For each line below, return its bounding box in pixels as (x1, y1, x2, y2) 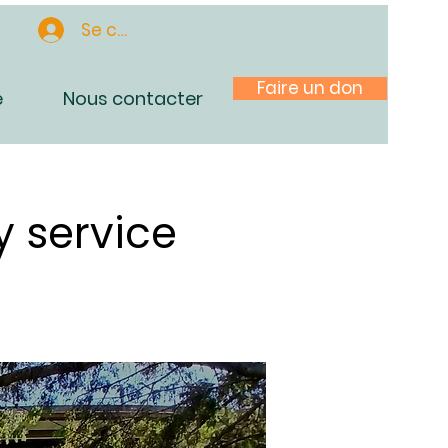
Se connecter (81, 17, 197, 42)
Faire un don (257, 76, 363, 100)
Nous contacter (63, 86, 203, 111)
